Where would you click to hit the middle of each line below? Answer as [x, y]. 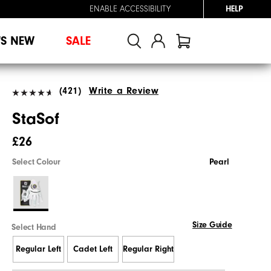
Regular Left [38, 250]
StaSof [36, 119]
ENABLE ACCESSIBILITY [130, 9]
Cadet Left [93, 250]
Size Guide [212, 225]
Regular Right [148, 250]
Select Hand [34, 227]
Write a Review [124, 90]
